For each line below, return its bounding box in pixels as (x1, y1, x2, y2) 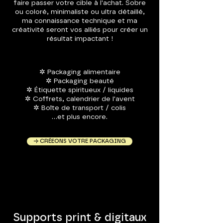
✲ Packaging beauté (45, 78, 114, 85)
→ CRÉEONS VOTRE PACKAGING (33, 138, 126, 144)
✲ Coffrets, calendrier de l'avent (24, 96, 135, 103)
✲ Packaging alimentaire (39, 69, 120, 76)
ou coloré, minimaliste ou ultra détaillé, (14, 8, 145, 15)
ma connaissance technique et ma (22, 17, 137, 24)
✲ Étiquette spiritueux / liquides (26, 87, 133, 94)
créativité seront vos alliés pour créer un (11, 26, 148, 33)
